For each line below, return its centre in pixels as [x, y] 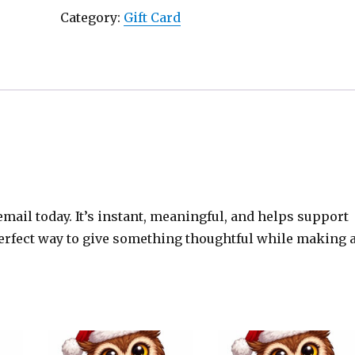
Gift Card [153, 18]
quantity [86, 25]
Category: [92, 18]
